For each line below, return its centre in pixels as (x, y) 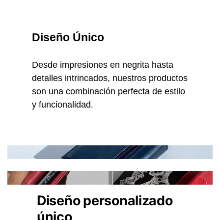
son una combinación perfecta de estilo (109, 91)
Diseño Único (68, 38)
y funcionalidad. (63, 105)
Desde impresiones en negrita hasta (103, 65)
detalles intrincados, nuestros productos (110, 78)
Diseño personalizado (105, 200)
